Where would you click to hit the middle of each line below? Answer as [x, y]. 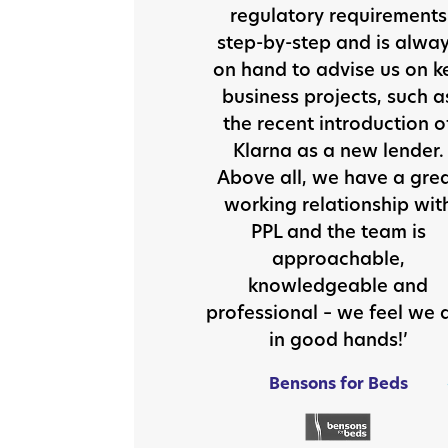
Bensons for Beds [338, 382]
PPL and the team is [338, 230]
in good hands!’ [338, 338]
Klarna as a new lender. [338, 149]
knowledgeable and [338, 284]
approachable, [338, 257]
